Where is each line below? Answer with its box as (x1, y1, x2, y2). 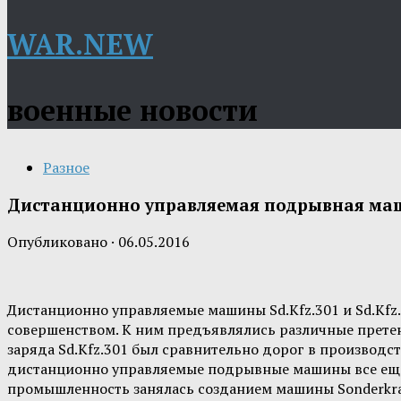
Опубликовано (7, 232, 111, 252)
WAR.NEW (7, 25, 153, 63)
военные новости (7, 91, 258, 129)
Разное (43, 158, 90, 177)
